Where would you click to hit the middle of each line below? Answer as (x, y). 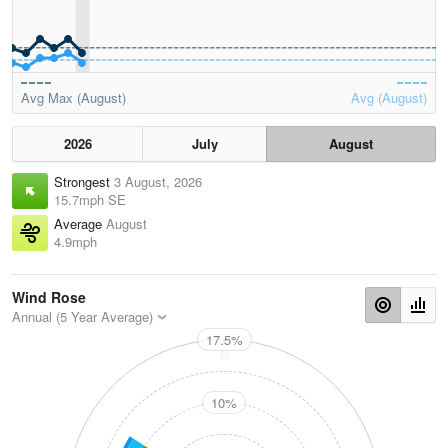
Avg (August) (389, 98)
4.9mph (75, 242)
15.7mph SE (90, 200)
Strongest (84, 182)
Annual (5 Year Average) (82, 317)
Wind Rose (49, 297)
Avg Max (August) (73, 98)
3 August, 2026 (158, 182)
